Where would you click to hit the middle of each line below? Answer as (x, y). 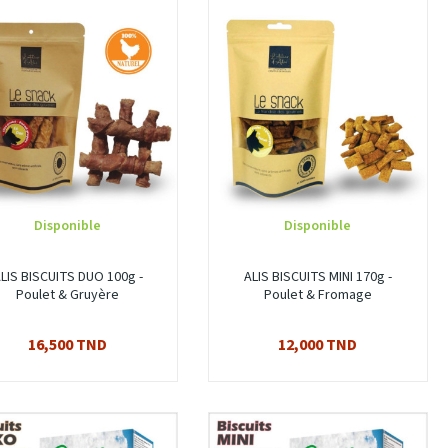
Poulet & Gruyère (68, 295)
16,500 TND (68, 345)
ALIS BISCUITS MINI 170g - (317, 277)
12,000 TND (318, 345)
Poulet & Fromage (317, 295)
